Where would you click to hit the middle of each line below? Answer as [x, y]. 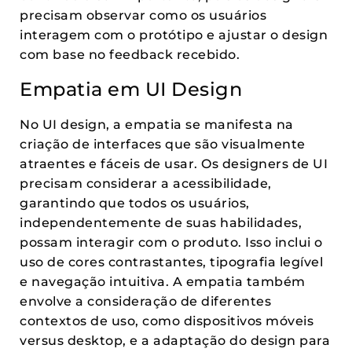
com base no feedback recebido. [130, 55]
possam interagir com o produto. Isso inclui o [171, 242]
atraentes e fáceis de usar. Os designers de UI [174, 164]
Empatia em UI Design [131, 89]
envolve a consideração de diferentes [145, 301]
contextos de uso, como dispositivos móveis [167, 321]
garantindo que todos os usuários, [135, 203]
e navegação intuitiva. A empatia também [163, 282]
